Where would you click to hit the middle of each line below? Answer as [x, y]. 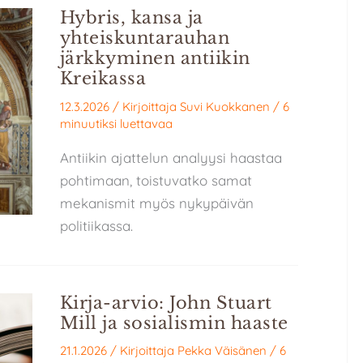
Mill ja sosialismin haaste [174, 323]
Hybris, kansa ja [131, 18]
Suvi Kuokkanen [224, 106]
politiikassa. [96, 225]
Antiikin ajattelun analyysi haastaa [171, 157]
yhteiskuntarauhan [145, 38]
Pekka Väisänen [222, 351]
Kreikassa [103, 79]
